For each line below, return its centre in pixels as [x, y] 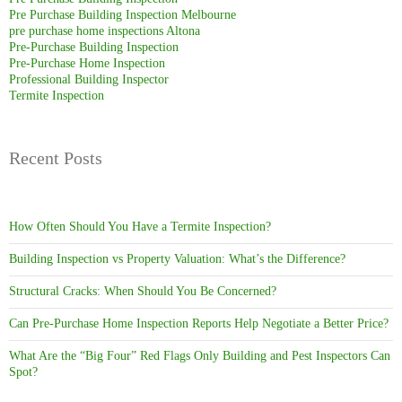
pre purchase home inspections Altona [105, 31]
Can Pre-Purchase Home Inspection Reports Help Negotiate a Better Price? [199, 323]
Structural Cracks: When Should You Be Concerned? [143, 291]
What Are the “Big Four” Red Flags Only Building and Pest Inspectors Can [200, 355]
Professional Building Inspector [89, 79]
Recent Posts [56, 157]
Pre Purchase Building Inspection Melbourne [122, 14]
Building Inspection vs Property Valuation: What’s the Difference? [177, 258]
